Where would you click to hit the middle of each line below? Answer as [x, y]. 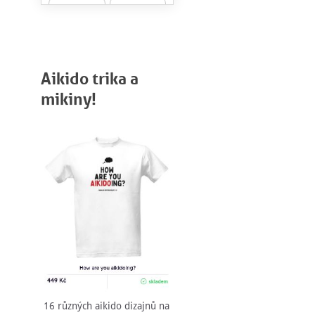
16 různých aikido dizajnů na [107, 306]
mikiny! [68, 98]
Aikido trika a [89, 78]
